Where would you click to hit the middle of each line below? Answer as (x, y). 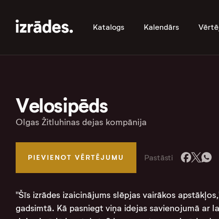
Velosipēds (62, 106)
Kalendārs (161, 27)
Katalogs (109, 27)
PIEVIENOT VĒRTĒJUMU (76, 157)
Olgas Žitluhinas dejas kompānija (81, 122)
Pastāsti (159, 157)
